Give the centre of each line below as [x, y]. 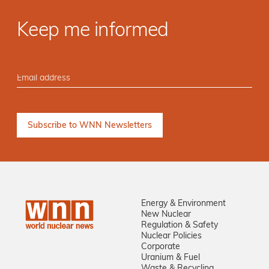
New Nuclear [166, 215]
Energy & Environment [183, 204]
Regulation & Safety [179, 226]
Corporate [160, 247]
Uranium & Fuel [170, 258]
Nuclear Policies [171, 237]
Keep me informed [93, 32]
